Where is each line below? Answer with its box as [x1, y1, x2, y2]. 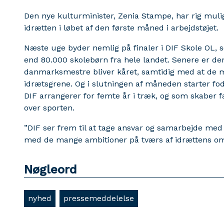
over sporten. [24, 103, 74, 112]
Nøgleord [24, 162, 77, 176]
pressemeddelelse [63, 193, 134, 203]
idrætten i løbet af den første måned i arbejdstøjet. [24, 23, 218, 32]
